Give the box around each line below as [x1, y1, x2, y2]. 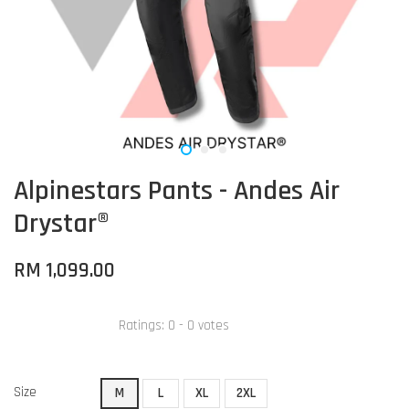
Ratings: [119, 316, 168, 334]
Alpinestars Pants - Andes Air [14, 173, 340, 208]
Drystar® [14, 206, 110, 241]
